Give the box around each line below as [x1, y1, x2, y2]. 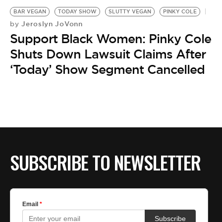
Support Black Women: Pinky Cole [10, 30, 211, 47]
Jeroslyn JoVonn [19, 19, 83, 28]
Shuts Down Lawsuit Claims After [10, 46, 206, 62]
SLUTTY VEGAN [109, 8, 151, 15]
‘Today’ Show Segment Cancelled [10, 61, 205, 77]
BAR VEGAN [13, 8, 46, 15]
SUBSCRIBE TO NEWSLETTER [10, 148, 201, 176]
